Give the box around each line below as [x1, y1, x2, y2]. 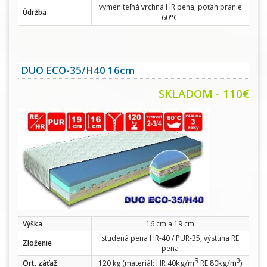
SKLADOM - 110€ [159, 86, 249, 101]
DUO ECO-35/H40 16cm [21, 63, 135, 77]
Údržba [23, 7, 46, 18]
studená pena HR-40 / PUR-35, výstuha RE [101, 233, 239, 244]
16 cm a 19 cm [146, 219, 194, 229]
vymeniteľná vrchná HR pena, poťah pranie [98, 2, 242, 13]
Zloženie [23, 238, 52, 249]
